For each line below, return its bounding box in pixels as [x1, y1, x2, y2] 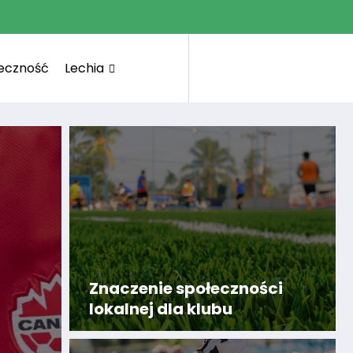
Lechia [64, 58, 104, 77]
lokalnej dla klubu [89, 297, 232, 320]
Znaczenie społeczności [89, 277, 283, 299]
